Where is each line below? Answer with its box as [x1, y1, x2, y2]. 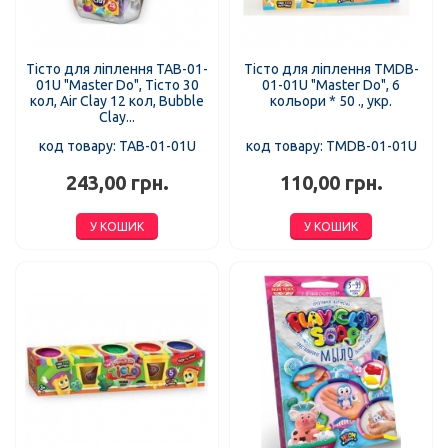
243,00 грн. [65, 172, 169, 195]
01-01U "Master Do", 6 [262, 77, 400, 94]
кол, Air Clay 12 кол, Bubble [30, 93, 204, 110]
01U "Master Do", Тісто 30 [35, 77, 199, 94]
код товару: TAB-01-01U [38, 138, 196, 155]
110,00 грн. [279, 172, 383, 195]
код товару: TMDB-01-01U [245, 138, 417, 155]
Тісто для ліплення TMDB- [243, 61, 419, 78]
